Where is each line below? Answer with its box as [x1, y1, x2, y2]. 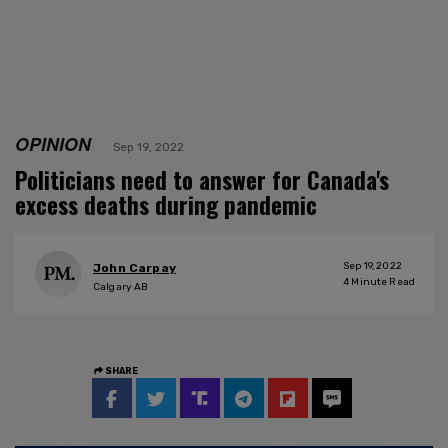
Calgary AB [93, 281, 149, 294]
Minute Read [349, 275, 415, 288]
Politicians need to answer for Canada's [15, 162, 389, 197]
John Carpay [93, 261, 176, 276]
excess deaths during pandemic [15, 187, 317, 222]
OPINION [15, 130, 91, 156]
